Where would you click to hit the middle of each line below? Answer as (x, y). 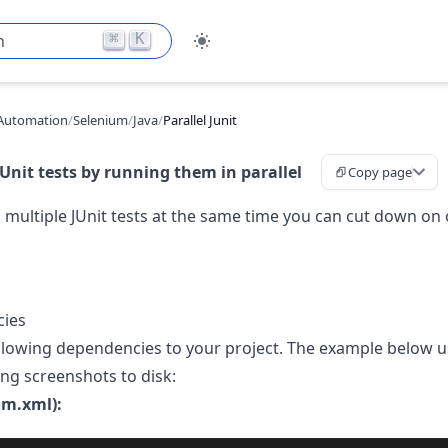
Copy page (379, 172)
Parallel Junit (199, 119)
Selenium (100, 119)
